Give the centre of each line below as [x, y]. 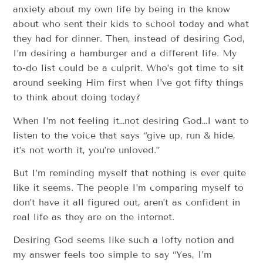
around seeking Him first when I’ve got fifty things [129, 83]
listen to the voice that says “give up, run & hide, [124, 135]
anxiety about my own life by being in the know [122, 9]
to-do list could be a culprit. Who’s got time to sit [129, 68]
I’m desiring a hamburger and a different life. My [125, 53]
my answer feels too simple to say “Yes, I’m [113, 255]
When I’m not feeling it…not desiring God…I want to [131, 120]
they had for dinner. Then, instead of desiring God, [129, 39]
